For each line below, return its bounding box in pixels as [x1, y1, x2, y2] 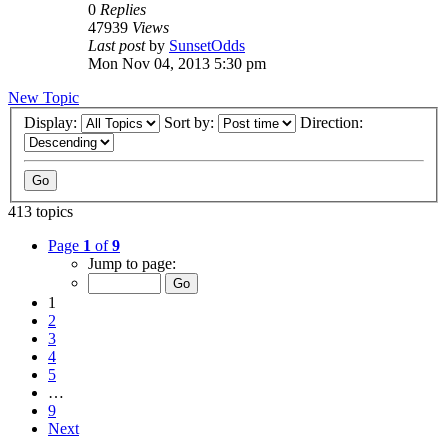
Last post [88, 36, 149, 54]
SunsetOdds [169, 36, 245, 54]
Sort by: [164, 114, 218, 132]
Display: [24, 114, 81, 132]
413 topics [8, 203, 73, 221]
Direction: [300, 114, 367, 132]
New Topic [8, 88, 79, 106]
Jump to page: [88, 255, 176, 273]
